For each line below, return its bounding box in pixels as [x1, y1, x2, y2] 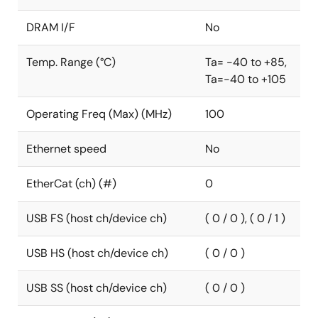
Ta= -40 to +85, [205, 55, 287, 70]
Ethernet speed [26, 141, 106, 157]
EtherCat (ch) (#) [26, 176, 116, 192]
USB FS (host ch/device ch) [26, 211, 167, 226]
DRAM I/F [26, 20, 75, 35]
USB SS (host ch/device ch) [26, 280, 167, 296]
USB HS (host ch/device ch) [26, 246, 168, 261]
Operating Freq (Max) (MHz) [26, 106, 172, 122]
